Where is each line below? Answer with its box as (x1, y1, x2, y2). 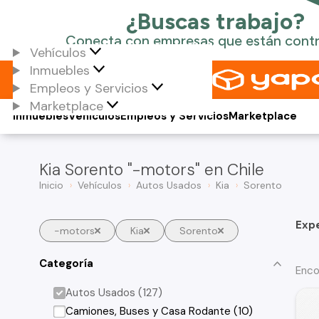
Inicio (39, 179, 63, 192)
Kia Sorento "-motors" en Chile (39, 159, 264, 180)
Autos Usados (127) (66, 286, 163, 300)
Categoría (39, 256, 93, 271)
